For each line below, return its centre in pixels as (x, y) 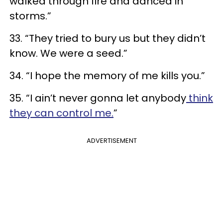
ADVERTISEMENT (111, 140)
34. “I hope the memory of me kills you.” (107, 75)
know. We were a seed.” (68, 53)
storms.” (30, 16)
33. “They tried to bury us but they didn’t (108, 38)
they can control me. (61, 113)
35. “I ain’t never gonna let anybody (98, 98)
